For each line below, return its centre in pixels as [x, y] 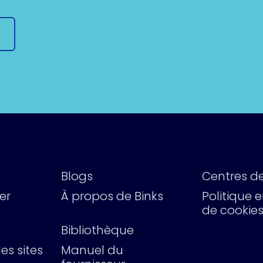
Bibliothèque [97, 230]
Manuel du [92, 250]
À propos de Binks [112, 196]
